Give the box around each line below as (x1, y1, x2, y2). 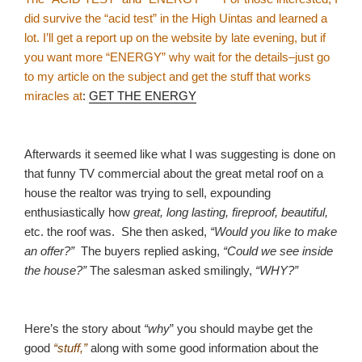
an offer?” (24, 243, 74, 258)
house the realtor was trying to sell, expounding (24, 185, 271, 200)
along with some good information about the (87, 340, 318, 355)
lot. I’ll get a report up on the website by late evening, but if (24, 30, 326, 44)
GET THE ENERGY (89, 88, 196, 103)
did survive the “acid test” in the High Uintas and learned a (24, 11, 327, 25)
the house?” (24, 263, 86, 277)
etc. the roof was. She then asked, (24, 224, 210, 238)
